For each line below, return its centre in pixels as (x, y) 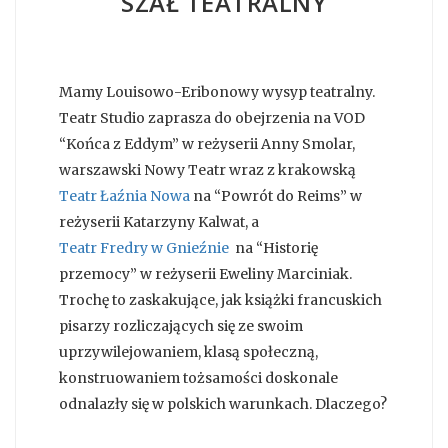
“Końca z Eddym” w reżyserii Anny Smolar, (207, 144)
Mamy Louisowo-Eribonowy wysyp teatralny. (217, 92)
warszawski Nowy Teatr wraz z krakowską (209, 170)
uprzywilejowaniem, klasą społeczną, (188, 352)
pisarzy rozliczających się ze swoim (181, 326)
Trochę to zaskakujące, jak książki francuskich (220, 300)
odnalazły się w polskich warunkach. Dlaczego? (223, 404)
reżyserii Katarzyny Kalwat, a (160, 222)
